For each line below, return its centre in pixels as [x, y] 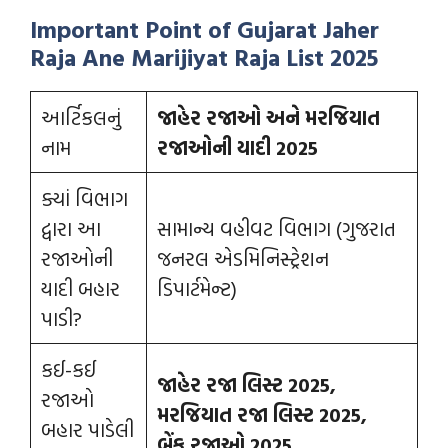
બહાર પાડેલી [87, 429]
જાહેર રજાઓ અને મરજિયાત [268, 117]
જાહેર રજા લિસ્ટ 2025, [246, 384]
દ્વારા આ [71, 228]
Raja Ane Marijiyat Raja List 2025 [204, 57]
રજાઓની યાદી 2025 [237, 147]
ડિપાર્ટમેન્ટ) [197, 288]
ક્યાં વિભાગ [84, 198]
